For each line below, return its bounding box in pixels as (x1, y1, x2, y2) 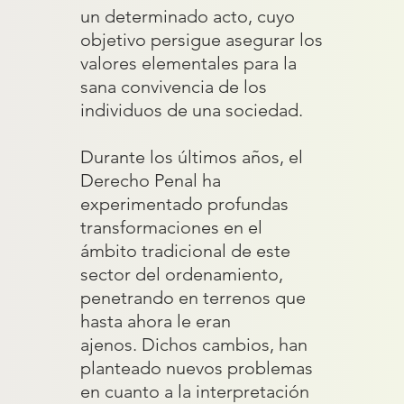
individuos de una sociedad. (80, 99, 304, 121)
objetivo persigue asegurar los (80, 29, 324, 50)
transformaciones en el (80, 216, 263, 238)
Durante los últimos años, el (80, 146, 304, 168)
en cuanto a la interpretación (80, 381, 310, 402)
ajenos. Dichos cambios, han (80, 334, 308, 355)
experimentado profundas (80, 193, 289, 215)
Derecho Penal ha (80, 170, 222, 191)
